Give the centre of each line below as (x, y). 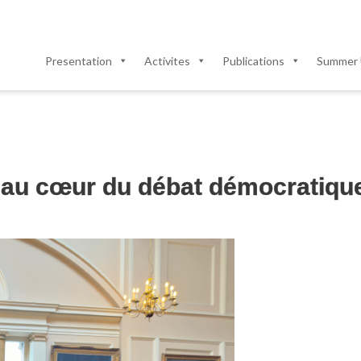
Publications (253, 61)
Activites (167, 61)
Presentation (79, 61)
